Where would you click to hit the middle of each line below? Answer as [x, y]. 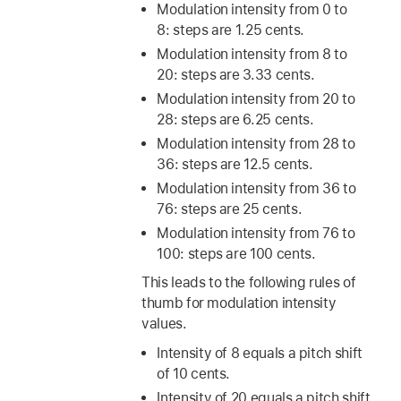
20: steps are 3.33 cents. [236, 75]
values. [164, 324]
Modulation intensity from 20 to [256, 99]
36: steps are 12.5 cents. [235, 165]
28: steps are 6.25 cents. [235, 120]
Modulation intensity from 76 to [256, 233]
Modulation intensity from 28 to [256, 144]
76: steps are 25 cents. [230, 209]
